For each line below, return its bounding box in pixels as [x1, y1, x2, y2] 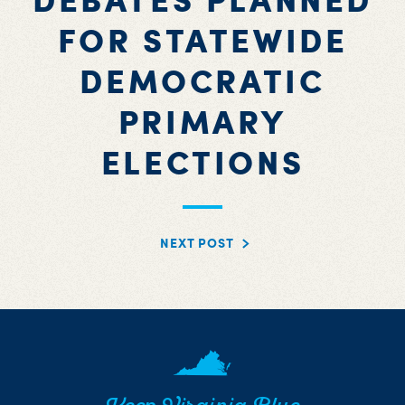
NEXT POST [160, 235, 234, 250]
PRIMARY [118, 101, 287, 141]
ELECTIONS [100, 142, 305, 182]
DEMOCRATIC [80, 61, 325, 100]
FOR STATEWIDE [57, 20, 348, 60]
